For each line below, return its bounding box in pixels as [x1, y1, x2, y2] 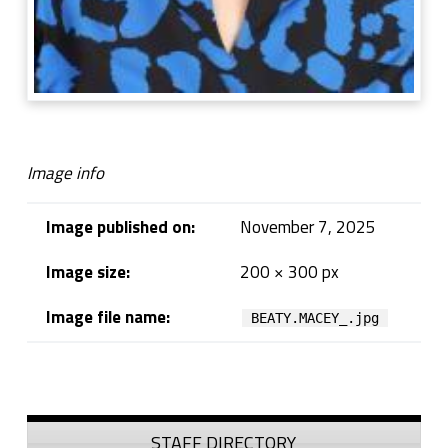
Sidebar [26, 397, 105, 434]
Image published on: [45, 214, 195, 241]
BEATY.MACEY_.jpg [251, 310, 380, 327]
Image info [26, 160, 104, 187]
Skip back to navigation [26, 360, 100, 387]
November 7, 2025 [239, 214, 376, 241]
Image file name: [45, 304, 170, 331]
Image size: [45, 259, 130, 286]
